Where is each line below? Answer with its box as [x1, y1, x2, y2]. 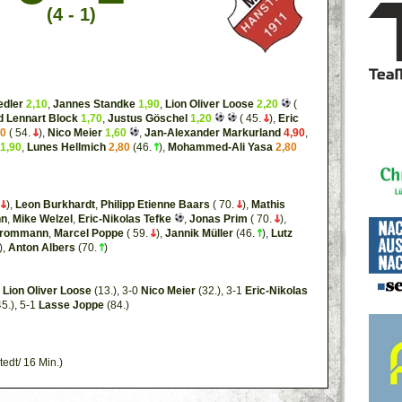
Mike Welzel [13, 213, 73, 225]
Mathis [251, 198, 285, 211]
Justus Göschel [108, 112, 188, 125]
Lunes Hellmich [27, 141, 106, 153]
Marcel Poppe [54, 227, 124, 240]
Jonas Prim [189, 213, 248, 225]
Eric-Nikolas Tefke [78, 213, 171, 225]
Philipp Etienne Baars [100, 198, 210, 211]
